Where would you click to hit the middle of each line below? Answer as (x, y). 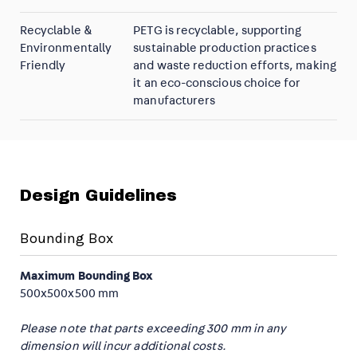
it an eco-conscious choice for (217, 83)
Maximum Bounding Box (87, 276)
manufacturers (175, 101)
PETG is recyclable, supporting (218, 31)
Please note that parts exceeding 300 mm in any (153, 329)
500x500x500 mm (69, 294)
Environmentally (66, 48)
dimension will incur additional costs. (123, 346)
